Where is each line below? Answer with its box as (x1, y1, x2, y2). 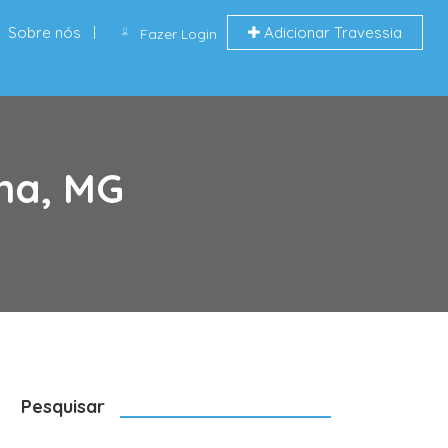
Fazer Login (139, 25, 217, 43)
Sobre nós (7, 23, 81, 42)
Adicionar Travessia (259, 23, 402, 42)
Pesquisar (21, 395, 105, 419)
